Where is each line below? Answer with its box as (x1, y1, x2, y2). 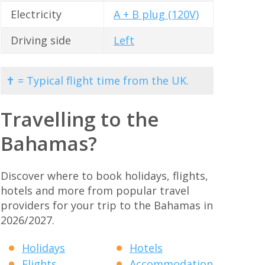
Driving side (11, 33, 71, 48)
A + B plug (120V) (114, 7, 199, 22)
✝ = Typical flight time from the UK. (6, 73, 189, 88)
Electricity (11, 7, 62, 22)
